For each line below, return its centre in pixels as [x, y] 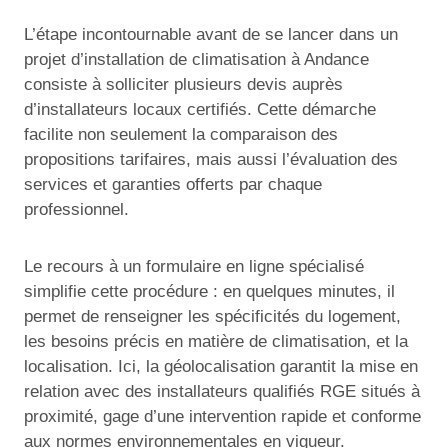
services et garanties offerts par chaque [173, 184]
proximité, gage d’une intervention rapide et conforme [222, 416]
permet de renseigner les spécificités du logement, [212, 316]
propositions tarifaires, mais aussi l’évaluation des [211, 159]
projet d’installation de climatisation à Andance [196, 59]
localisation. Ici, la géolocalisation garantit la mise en [221, 366]
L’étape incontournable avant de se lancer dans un [211, 34]
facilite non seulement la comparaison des [181, 134]
